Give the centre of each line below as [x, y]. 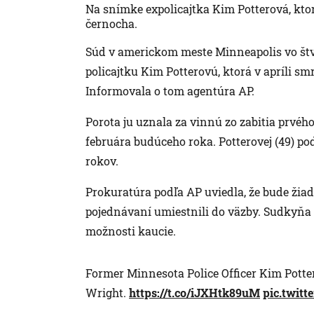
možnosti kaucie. [131, 231]
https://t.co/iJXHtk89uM [194, 292]
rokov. [102, 161]
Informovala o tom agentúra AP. [170, 90]
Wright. [107, 292]
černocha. [111, 23]
